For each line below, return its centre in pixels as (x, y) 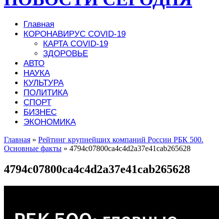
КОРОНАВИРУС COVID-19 (75, 34)
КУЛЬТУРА (44, 83)
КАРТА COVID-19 (76, 44)
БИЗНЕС (40, 112)
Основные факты (33, 148)
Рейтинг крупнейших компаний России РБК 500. (121, 139)
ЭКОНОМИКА (50, 122)
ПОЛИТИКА (46, 92)
